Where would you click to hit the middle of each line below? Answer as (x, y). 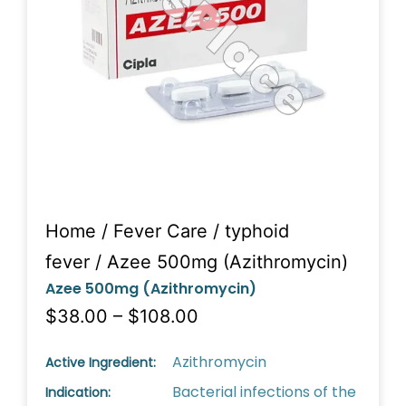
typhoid (257, 231)
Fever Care (160, 231)
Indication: (78, 392)
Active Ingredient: (101, 362)
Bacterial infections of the (264, 392)
